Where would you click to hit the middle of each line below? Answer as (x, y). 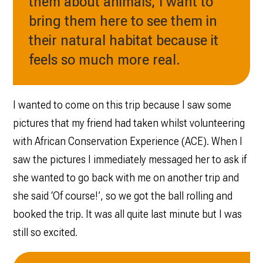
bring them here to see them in (123, 21)
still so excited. (45, 232)
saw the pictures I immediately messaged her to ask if (129, 160)
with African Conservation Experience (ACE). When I (127, 141)
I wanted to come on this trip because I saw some (122, 105)
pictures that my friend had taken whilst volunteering (129, 123)
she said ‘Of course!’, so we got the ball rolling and (122, 196)
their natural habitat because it (123, 40)
